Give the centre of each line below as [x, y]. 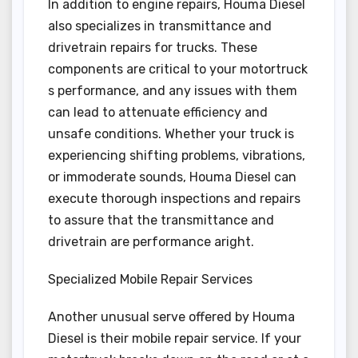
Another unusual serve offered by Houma [171, 317]
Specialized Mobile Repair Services [150, 280]
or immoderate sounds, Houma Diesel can [172, 177]
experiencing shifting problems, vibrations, [177, 156]
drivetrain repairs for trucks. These [153, 48]
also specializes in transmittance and [160, 26]
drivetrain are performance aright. [151, 242]
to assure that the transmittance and [161, 221]
